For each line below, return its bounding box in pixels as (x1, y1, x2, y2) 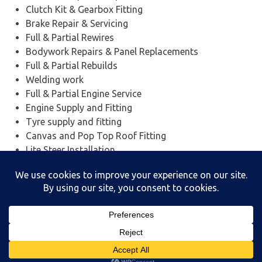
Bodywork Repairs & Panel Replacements (26, 46, 198, 57)
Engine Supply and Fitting (26, 102, 132, 113)
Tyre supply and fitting (26, 116, 122, 127)
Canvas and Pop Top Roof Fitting (26, 130, 166, 141)
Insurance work (26, 158, 90, 169)
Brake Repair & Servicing (26, 18, 128, 29)
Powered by (62, 244, 107, 254)
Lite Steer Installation (26, 144, 115, 155)
